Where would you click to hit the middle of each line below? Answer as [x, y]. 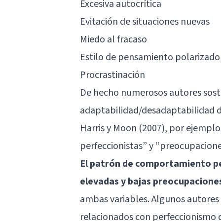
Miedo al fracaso [113, 39]
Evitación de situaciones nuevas [145, 21]
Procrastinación [112, 75]
